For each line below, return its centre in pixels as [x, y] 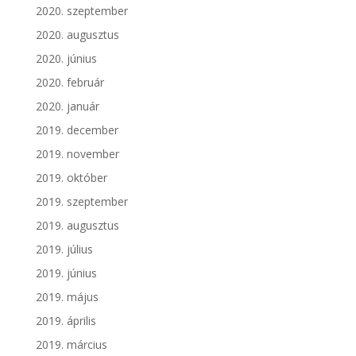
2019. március [71, 344]
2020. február [70, 82]
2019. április [66, 320]
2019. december [77, 130]
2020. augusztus [77, 34]
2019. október [71, 177]
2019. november [77, 153]
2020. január [67, 106]
